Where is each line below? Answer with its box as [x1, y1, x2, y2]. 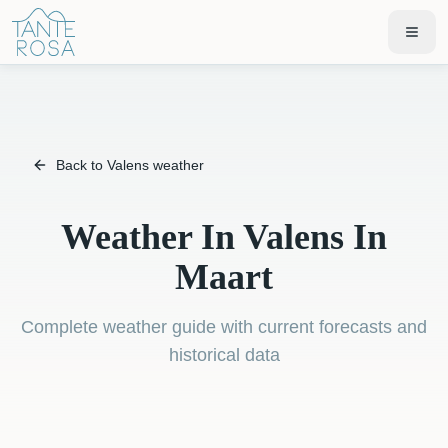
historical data [168, 345, 280, 365]
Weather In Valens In [61, 217, 387, 257]
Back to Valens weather [56, 157, 204, 173]
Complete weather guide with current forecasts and [21, 317, 427, 337]
